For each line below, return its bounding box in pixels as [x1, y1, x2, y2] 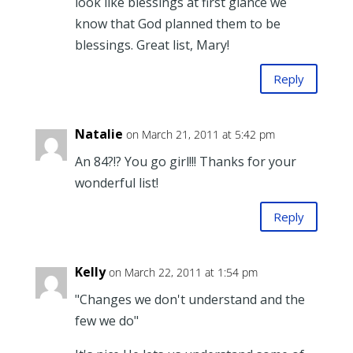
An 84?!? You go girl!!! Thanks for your [74, 153, 296, 171]
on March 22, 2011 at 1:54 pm [108, 265, 258, 281]
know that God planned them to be [74, 15, 281, 33]
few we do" [74, 312, 139, 330]
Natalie [74, 125, 123, 143]
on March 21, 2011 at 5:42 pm [125, 127, 275, 143]
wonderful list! [74, 174, 158, 192]
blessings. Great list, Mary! [74, 36, 229, 54]
